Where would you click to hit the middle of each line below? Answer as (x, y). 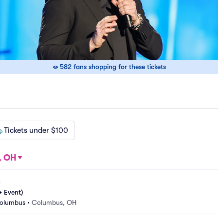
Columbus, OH (54, 202)
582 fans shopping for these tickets (113, 67)
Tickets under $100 (36, 130)
